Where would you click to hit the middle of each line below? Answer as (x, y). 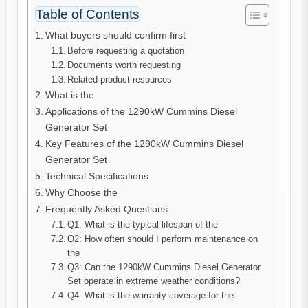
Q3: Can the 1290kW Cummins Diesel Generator (164, 267)
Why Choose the (81, 193)
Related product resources (120, 80)
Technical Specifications (97, 176)
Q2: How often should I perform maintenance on (163, 239)
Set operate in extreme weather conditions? (154, 281)
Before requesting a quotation (126, 51)
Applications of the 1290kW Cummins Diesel (141, 112)
